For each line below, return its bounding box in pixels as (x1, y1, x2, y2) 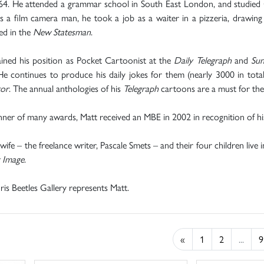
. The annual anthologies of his (9, 81, 123, 95)
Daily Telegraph (174, 52, 232, 67)
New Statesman (33, 24, 91, 38)
